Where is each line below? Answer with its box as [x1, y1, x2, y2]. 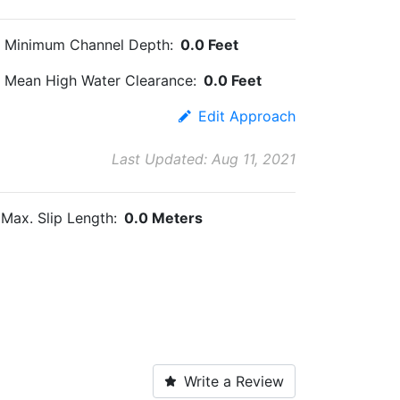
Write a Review [184, 372, 284, 390]
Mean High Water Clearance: [4, 71, 196, 89]
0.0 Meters [124, 209, 203, 227]
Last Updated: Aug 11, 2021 [112, 150, 296, 168]
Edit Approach [198, 107, 296, 125]
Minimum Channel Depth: [4, 36, 173, 54]
